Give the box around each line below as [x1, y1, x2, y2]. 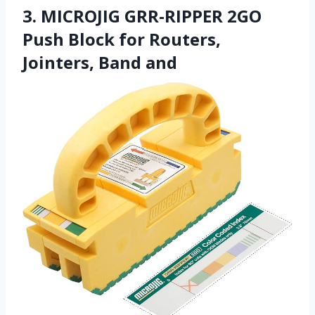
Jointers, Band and [22, 51, 177, 75]
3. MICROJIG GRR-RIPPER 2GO [22, 4, 262, 28]
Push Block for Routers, [22, 27, 221, 51]
